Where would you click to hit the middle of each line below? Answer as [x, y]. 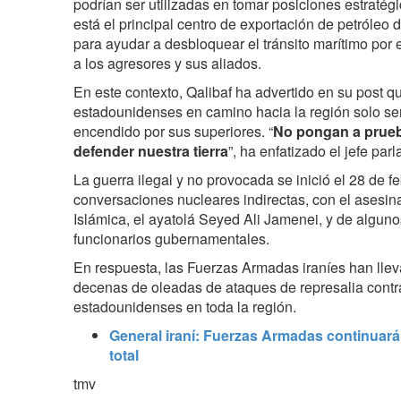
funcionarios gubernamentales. [171, 238]
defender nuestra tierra [151, 150]
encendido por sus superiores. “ [173, 131]
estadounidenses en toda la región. [185, 306]
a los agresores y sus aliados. [167, 63]
